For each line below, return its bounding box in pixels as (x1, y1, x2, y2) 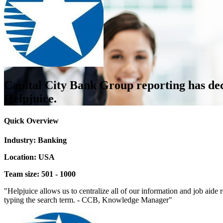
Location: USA (4, 152, 55, 161)
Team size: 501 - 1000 (4, 169, 76, 178)
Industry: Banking (4, 135, 67, 144)
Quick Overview (4, 116, 59, 125)
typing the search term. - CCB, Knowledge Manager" (4, 195, 172, 204)
